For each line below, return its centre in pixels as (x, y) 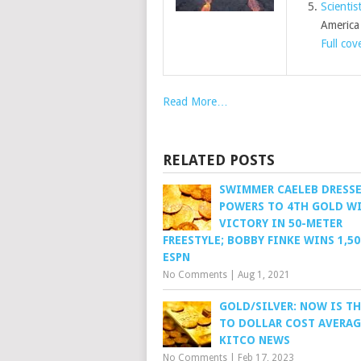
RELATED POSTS (219, 160)
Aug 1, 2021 (264, 275)
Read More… (195, 102)
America (340, 25)
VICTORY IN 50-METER (281, 223)
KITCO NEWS (255, 340)
